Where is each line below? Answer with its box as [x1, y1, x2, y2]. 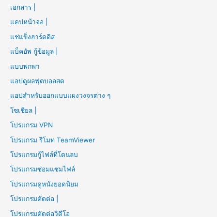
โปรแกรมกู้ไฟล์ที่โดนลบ [10, 151, 78, 159]
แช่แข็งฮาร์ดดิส [10, 32, 55, 41]
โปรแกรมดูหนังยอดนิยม [10, 180, 79, 188]
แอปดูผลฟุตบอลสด [10, 77, 65, 85]
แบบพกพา [10, 62, 40, 70]
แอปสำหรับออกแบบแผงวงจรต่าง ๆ [10, 92, 111, 100]
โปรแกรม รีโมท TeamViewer [10, 136, 95, 144]
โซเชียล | [10, 106, 37, 114]
